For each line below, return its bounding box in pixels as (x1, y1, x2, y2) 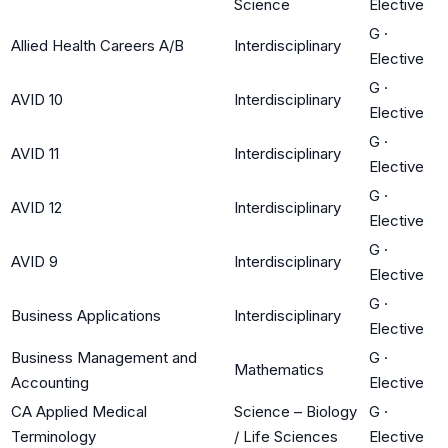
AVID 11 (11, 143, 59, 163)
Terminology (11, 426, 96, 446)
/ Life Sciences (234, 426, 338, 446)
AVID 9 (11, 251, 58, 271)
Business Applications (11, 305, 161, 325)
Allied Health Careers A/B (11, 35, 184, 55)
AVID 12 (11, 197, 62, 217)
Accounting (11, 372, 89, 392)
